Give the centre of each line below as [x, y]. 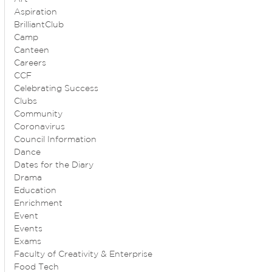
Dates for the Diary [54, 165]
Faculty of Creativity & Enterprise [83, 255]
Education [36, 191]
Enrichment [39, 204]
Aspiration [36, 12]
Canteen [32, 51]
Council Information [56, 140]
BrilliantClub [39, 25]
